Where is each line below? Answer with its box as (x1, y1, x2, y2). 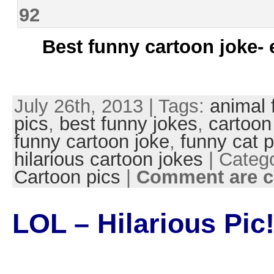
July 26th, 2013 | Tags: (13, 95, 210, 117)
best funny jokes (59, 113, 198, 135)
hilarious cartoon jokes (13, 149, 203, 171)
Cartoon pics (13, 166, 120, 188)
